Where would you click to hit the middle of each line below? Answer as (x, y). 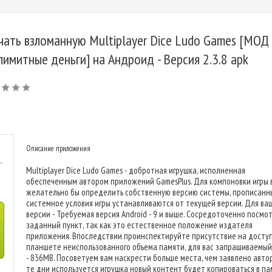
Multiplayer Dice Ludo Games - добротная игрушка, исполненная (136, 170)
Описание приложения (58, 148)
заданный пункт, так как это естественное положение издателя (139, 225)
